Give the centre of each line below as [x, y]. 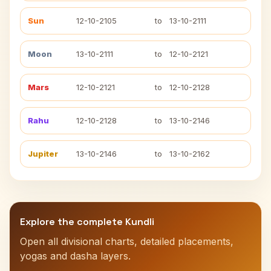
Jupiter [43, 154]
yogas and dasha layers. [75, 256]
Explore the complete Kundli [87, 222]
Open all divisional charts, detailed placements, [127, 241]
